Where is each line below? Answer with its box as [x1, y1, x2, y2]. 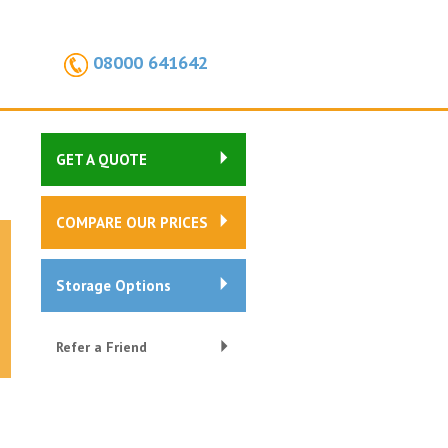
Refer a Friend [56, 338, 147, 356]
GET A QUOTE [56, 150, 147, 169]
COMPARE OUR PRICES [56, 213, 208, 232]
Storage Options [56, 276, 171, 295]
